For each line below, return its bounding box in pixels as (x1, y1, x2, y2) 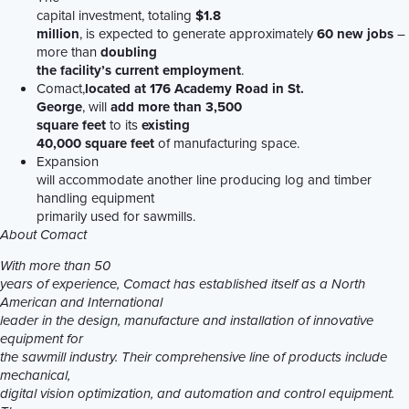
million (37, 23, 79, 44)
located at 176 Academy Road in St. (85, 78, 304, 99)
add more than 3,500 (110, 96, 242, 117)
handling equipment (37, 187, 154, 207)
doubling (100, 41, 157, 62)
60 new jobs (317, 23, 393, 44)
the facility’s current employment (37, 59, 241, 80)
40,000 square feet (37, 132, 158, 153)
